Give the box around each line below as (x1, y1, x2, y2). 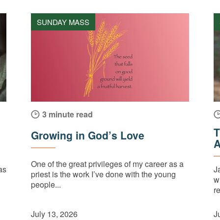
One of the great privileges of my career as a (31, 158, 184, 169)
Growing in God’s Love (31, 128, 145, 143)
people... (31, 178, 61, 190)
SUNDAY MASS (37, 17, 90, 27)
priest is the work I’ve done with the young (31, 168, 176, 180)
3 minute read (42, 109, 93, 120)
